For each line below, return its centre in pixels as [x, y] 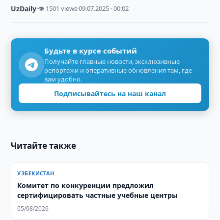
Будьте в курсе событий [91, 51]
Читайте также [44, 146]
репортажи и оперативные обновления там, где [118, 70]
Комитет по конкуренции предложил [86, 185]
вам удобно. [63, 79]
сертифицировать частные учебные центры [98, 195]
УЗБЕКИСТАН [36, 173]
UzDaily [24, 9]
